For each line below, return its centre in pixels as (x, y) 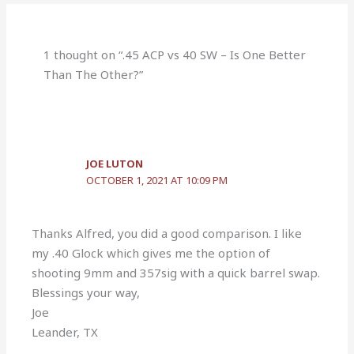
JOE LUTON (115, 164)
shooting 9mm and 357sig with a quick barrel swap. (176, 272)
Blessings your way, (86, 292)
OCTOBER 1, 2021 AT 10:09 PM (157, 181)
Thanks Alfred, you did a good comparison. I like (167, 233)
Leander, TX (65, 331)
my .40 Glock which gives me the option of (151, 252)
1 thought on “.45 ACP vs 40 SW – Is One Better (175, 55)
